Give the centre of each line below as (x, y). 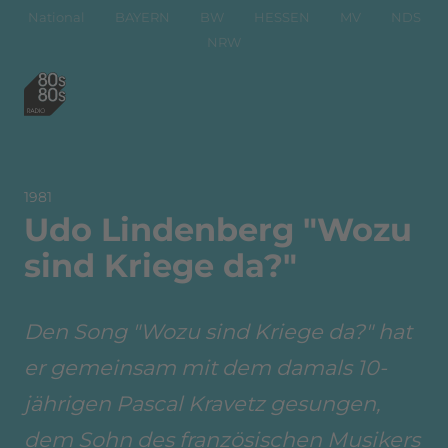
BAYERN (142, 17)
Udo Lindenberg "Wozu (218, 229)
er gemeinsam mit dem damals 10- (205, 367)
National (56, 17)
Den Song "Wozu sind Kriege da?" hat (218, 331)
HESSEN (281, 17)
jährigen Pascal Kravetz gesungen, (202, 403)
